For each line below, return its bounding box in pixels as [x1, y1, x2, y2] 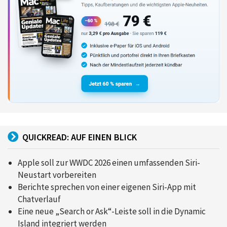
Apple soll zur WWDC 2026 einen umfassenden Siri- [18, 157, 200, 168]
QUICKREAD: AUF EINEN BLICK [22, 131, 137, 143]
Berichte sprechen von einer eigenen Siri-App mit [18, 181, 196, 193]
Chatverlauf [18, 193, 61, 205]
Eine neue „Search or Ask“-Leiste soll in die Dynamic [18, 205, 206, 217]
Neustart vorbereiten [18, 169, 96, 180]
